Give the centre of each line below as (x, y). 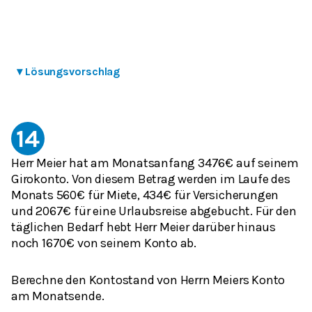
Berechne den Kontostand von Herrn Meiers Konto (148, 280)
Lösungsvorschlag (72, 71)
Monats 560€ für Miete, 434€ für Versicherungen (145, 195)
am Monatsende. (58, 296)
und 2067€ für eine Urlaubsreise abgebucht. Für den (154, 211)
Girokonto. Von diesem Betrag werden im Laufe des (151, 179)
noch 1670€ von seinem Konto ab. (104, 243)
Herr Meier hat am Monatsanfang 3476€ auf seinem (155, 163)
